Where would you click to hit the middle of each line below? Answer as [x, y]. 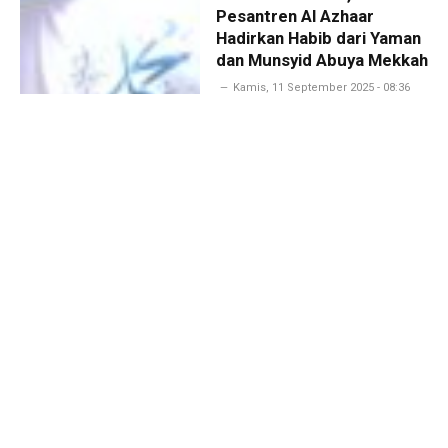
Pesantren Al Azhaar [294, 15]
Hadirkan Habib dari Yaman [318, 37]
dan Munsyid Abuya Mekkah [321, 59]
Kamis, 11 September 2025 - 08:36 [321, 87]
